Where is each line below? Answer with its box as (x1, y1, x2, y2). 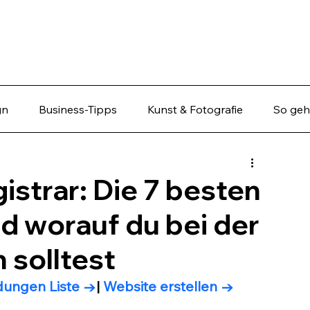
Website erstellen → (103, 277, 234, 295)
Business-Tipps (39, 102, 117, 116)
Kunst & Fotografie (147, 102, 243, 116)
